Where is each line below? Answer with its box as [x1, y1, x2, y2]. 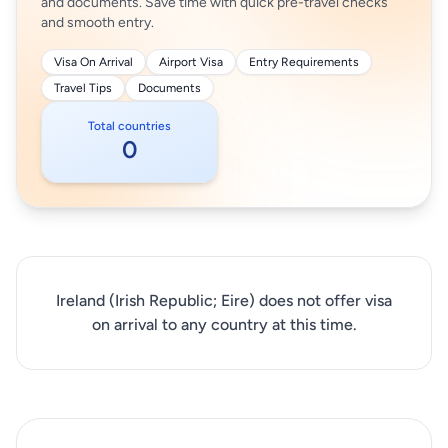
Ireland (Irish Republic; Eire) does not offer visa [56, 291, 392, 310]
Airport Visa [159, 55, 223, 69]
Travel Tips [54, 81, 112, 95]
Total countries [88, 119, 171, 133]
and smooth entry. [41, 14, 154, 31]
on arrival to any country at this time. [91, 315, 357, 334]
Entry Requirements [249, 55, 359, 69]
